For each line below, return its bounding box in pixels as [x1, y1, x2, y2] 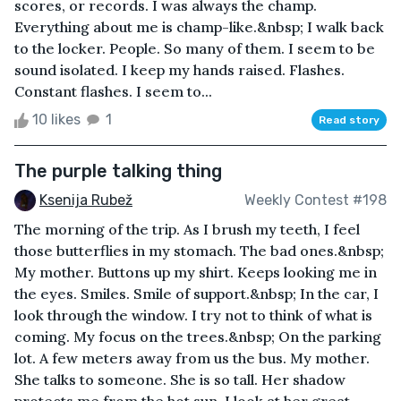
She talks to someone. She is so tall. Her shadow [14, 371, 346, 389]
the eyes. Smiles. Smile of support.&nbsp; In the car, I [14, 285, 379, 303]
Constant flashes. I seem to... [14, 81, 212, 100]
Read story [319, 113, 380, 126]
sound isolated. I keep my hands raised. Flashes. [14, 60, 345, 79]
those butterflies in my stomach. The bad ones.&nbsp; [14, 242, 384, 260]
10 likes [29, 110, 84, 128]
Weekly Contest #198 [244, 191, 387, 209]
